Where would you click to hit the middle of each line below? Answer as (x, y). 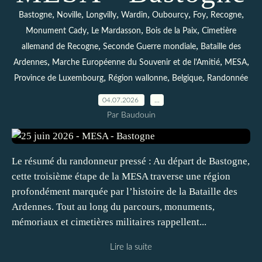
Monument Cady (56, 31)
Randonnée (227, 78)
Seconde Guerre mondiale (149, 47)
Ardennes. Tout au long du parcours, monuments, (113, 207)
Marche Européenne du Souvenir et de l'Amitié (136, 63)
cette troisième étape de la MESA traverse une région (121, 176)
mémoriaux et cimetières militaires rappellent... (109, 222)
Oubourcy (170, 15)
